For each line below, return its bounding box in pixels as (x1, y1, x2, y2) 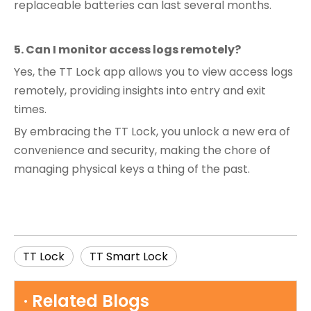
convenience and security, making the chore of (14, 142, 271, 158)
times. (14, 101, 47, 117)
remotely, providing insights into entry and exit (14, 83, 266, 99)
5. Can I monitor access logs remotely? (14, 42, 241, 58)
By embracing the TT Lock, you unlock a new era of (14, 124, 290, 140)
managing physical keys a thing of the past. (14, 161, 250, 177)
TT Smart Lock (90, 249, 168, 264)
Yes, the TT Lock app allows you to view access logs (14, 64, 293, 80)
